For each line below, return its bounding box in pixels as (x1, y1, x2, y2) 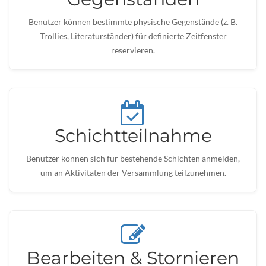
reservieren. (111, 45, 155, 55)
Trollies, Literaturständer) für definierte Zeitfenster (39, 31, 227, 41)
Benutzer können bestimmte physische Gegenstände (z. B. (28, 17, 237, 27)
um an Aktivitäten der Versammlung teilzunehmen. (40, 167, 226, 178)
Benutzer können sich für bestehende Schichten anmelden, (26, 153, 240, 163)
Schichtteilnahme (54, 125, 212, 147)
